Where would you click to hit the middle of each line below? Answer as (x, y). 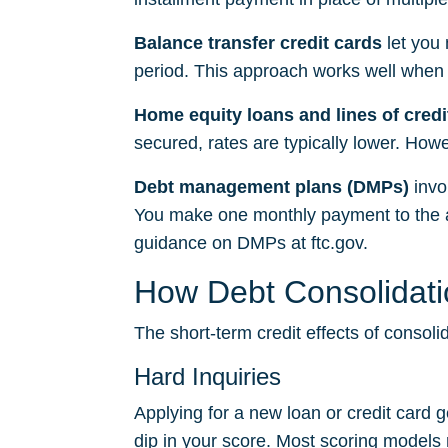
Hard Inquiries (207, 376)
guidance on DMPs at (222, 243)
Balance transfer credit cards (258, 43)
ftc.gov (337, 243)
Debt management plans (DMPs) (271, 187)
